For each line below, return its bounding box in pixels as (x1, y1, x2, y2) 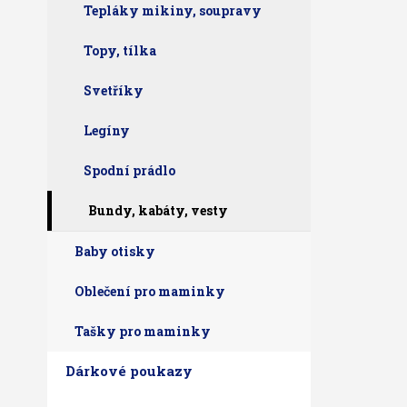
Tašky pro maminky (74, 323, 211, 340)
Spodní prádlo (84, 162, 175, 179)
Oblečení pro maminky (74, 283, 225, 300)
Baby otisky (74, 243, 155, 260)
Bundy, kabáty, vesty (88, 202, 228, 219)
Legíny (84, 122, 130, 139)
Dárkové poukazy (65, 362, 193, 380)
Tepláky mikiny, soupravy (84, 2, 262, 19)
